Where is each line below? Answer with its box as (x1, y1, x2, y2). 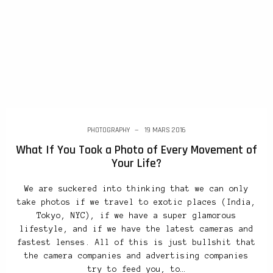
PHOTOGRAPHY (87, 126, 130, 135)
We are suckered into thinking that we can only (24, 185, 249, 194)
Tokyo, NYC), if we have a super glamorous (37, 211, 236, 221)
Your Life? (112, 155, 161, 172)
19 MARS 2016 (144, 126, 186, 135)
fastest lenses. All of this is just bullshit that (17, 238, 256, 247)
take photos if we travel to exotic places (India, (17, 198, 256, 207)
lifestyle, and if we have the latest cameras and (19, 225, 253, 234)
